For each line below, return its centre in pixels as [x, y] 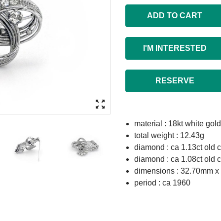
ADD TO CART [175, 16]
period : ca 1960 [162, 183]
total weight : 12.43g [169, 135]
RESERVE [175, 81]
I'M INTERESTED [175, 48]
